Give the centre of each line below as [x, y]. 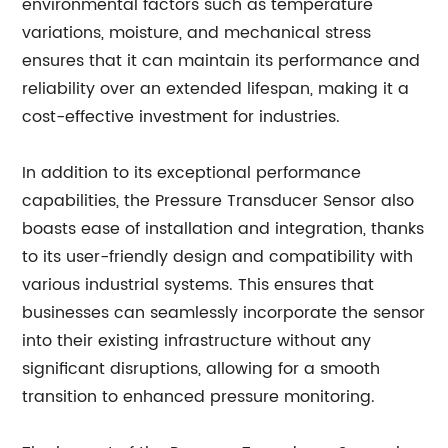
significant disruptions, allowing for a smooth [201, 369]
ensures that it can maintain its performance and [221, 61]
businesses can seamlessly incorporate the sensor [224, 313]
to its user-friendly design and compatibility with [218, 257]
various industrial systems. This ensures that [198, 285]
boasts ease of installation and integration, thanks [223, 229]
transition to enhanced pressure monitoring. [199, 397]
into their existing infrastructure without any [197, 341]
